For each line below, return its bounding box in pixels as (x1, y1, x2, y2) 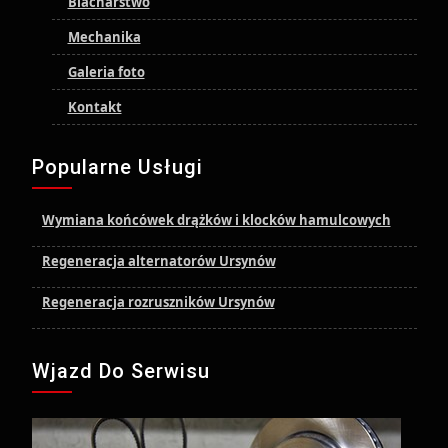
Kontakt (67, 98, 122, 116)
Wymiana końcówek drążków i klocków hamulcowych (41, 211, 391, 229)
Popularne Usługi (31, 155, 203, 179)
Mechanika (67, 28, 141, 46)
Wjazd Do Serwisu (31, 359, 210, 383)
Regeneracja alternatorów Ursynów (41, 252, 276, 270)
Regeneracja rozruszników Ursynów (41, 293, 275, 311)
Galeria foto (67, 63, 145, 81)
